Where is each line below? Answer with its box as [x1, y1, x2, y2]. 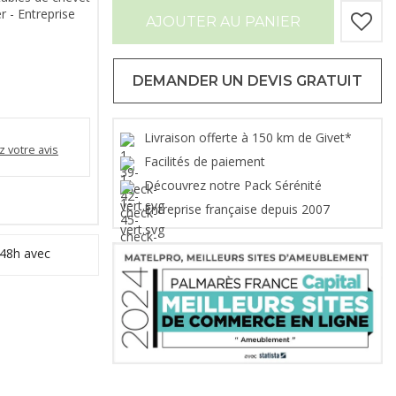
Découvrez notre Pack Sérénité [144, 177, 325, 194]
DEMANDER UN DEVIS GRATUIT [133, 72, 362, 90]
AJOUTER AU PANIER [146, 13, 301, 31]
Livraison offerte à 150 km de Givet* [144, 129, 355, 147]
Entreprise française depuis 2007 [144, 201, 333, 218]
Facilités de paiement [144, 153, 269, 171]
